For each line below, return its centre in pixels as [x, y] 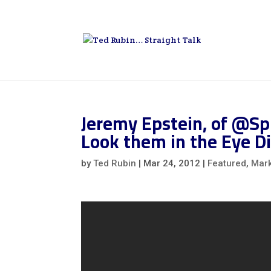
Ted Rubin [115, 163]
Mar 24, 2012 [172, 163]
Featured [227, 163]
